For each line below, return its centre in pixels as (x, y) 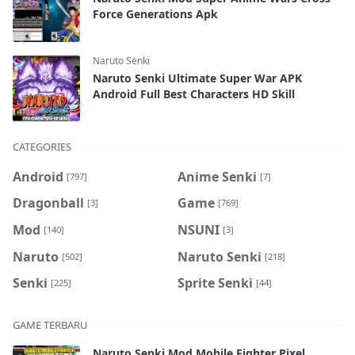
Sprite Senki (215, 282)
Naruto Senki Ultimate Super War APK (197, 78)
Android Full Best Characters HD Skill (194, 94)
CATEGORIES (42, 146)
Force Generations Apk (155, 13)
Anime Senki (217, 176)
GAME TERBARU (50, 324)
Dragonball (48, 203)
